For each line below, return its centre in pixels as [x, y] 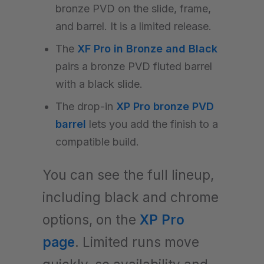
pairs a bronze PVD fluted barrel [134, 66]
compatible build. [97, 141]
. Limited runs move [137, 242]
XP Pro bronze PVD [165, 106]
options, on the [91, 219]
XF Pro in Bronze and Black [147, 48]
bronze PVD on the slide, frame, [133, 8]
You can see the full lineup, [128, 174]
